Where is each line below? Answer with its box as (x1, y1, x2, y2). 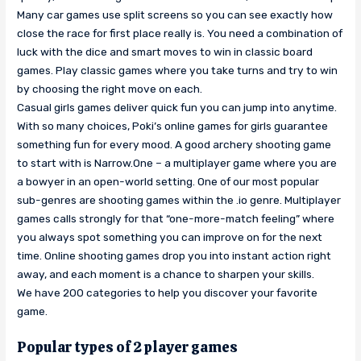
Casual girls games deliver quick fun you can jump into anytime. (17, 100, 338, 114)
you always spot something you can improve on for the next (17, 230, 323, 243)
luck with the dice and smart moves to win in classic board (17, 44, 313, 58)
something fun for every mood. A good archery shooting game (17, 137, 332, 151)
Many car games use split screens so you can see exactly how (17, 7, 334, 21)
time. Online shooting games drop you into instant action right (17, 248, 332, 262)
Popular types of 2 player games (17, 338, 239, 357)
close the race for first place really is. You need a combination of (17, 26, 343, 39)
